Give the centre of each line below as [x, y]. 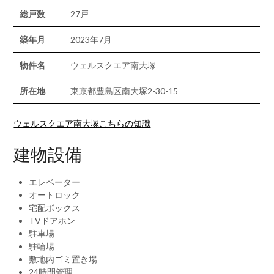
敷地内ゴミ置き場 [63, 259]
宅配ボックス [55, 208]
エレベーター [55, 182]
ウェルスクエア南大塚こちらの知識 [82, 123]
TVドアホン [52, 220]
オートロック [55, 195]
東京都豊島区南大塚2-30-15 [124, 91]
